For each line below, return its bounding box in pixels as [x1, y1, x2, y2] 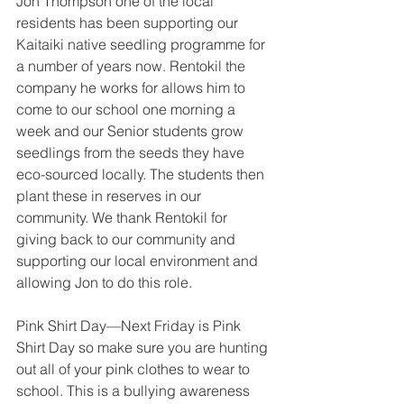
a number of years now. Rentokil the [16, 56, 249, 75]
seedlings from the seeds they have [16, 142, 248, 161]
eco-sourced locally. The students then [16, 164, 268, 183]
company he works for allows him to [16, 78, 249, 96]
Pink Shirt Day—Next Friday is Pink [16, 316, 244, 335]
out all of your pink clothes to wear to [16, 359, 253, 378]
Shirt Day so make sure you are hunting [16, 337, 271, 356]
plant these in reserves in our [16, 186, 205, 205]
